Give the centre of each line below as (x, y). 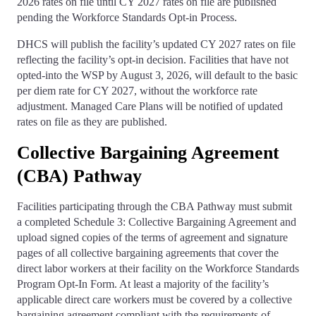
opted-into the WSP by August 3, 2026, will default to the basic (157, 75)
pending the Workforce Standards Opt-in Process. (127, 18)
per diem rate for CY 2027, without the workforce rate (137, 91)
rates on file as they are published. (93, 122)
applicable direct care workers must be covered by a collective (154, 300)
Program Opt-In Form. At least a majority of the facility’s (143, 284)
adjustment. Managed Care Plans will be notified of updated (150, 107)
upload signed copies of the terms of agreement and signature (152, 238)
